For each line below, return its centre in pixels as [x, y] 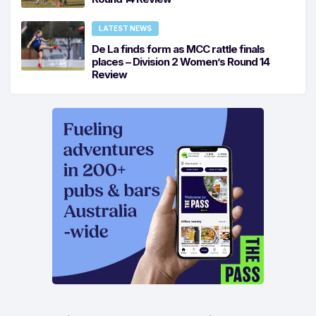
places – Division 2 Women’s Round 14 [181, 61]
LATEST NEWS [125, 28]
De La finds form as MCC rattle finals [178, 49]
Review [109, 74]
